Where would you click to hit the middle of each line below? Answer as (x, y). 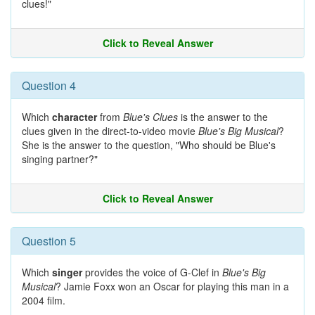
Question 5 (49, 241)
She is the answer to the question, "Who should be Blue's (149, 145)
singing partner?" (60, 159)
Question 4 (49, 85)
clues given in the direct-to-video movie (110, 131)
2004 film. (44, 300)
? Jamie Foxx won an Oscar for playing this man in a (172, 286)
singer (67, 272)
